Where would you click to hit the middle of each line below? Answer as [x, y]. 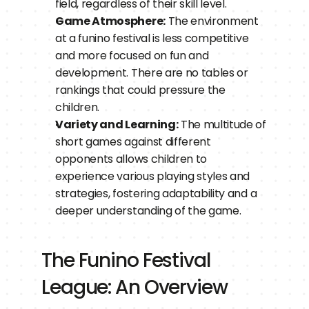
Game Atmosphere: [110, 21]
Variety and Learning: [117, 124]
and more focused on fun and [132, 56]
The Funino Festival [126, 260]
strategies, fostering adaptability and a [156, 193]
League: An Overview [134, 287]
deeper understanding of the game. [148, 211]
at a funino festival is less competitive [152, 38]
